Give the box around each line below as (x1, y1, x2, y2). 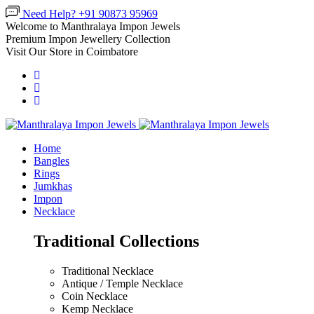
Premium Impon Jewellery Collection (6, 33, 170, 45)
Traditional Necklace (62, 264, 153, 277)
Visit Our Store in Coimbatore (6, 46, 138, 57)
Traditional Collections (34, 231, 199, 250)
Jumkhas (34, 180, 72, 192)
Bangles (34, 155, 69, 167)
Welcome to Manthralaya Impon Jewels (6, 20, 180, 32)
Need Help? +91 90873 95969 (22, 8, 158, 20)
